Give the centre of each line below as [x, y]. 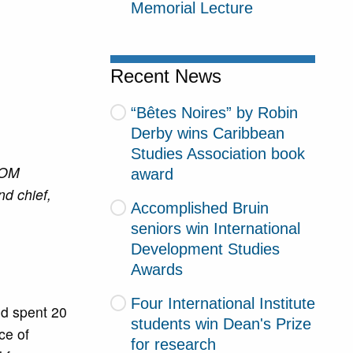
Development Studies [206, 249]
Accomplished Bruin [199, 208]
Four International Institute [223, 303]
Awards [157, 269]
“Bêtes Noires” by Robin [214, 113]
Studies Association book [218, 154]
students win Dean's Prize [221, 323]
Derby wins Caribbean [208, 134]
